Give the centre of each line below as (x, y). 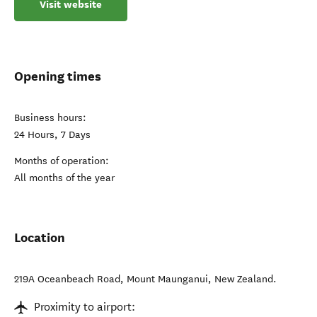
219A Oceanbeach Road (67, 279)
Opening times (58, 76)
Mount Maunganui (167, 279)
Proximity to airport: (85, 307)
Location (40, 237)
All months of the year (64, 178)
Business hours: (50, 118)
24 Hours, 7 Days (52, 135)
